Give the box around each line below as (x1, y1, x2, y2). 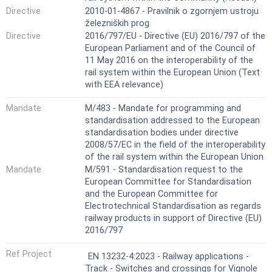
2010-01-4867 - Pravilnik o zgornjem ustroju (85, 5, 259, 16)
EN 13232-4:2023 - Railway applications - (88, 251, 249, 262)
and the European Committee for (85, 189, 218, 200)
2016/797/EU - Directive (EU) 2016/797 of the (85, 31, 265, 42)
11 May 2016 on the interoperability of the (85, 55, 253, 66)
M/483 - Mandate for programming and (85, 103, 241, 114)
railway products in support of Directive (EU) (85, 213, 262, 224)
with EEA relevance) (85, 80, 163, 90)
